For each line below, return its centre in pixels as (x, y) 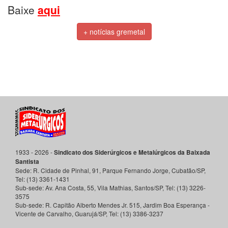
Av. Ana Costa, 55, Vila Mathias (88, 188)
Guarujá (86, 213)
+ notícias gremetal (114, 32)
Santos (144, 188)
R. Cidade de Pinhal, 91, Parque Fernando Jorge (101, 170)
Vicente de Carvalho (44, 213)
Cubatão (183, 170)
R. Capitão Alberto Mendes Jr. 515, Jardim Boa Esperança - (127, 205)
